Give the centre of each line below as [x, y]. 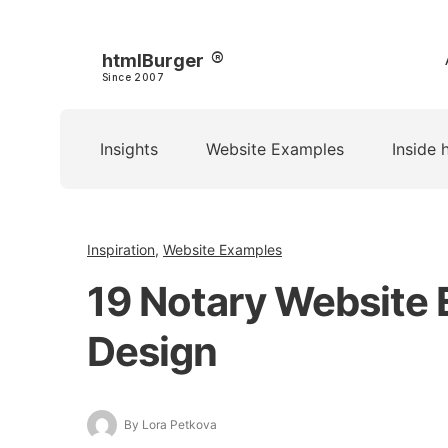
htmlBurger [153, 60]
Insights [129, 149]
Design [152, 351]
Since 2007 [133, 76]
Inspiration [121, 249]
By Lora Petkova [170, 424]
